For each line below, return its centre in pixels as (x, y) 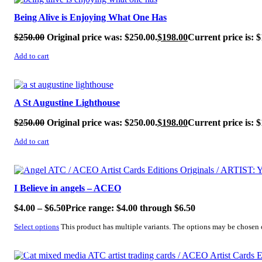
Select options (37, 227)
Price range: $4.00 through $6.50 (130, 208)
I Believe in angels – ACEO (68, 188)
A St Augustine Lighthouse (67, 102)
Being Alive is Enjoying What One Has (90, 18)
